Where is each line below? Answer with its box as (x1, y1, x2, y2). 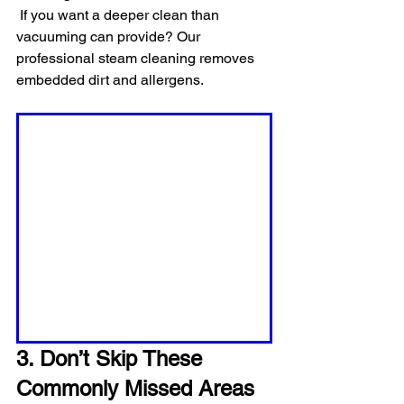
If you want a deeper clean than (16, 5, 223, 23)
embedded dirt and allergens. (16, 70, 204, 88)
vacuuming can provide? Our (16, 27, 204, 45)
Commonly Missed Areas (16, 376, 254, 401)
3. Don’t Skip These (16, 346, 208, 372)
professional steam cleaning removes (16, 49, 258, 67)
